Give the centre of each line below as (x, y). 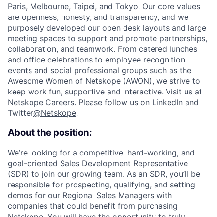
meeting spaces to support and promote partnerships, (108, 39)
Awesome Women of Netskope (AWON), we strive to (104, 81)
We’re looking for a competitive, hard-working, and (101, 152)
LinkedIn (167, 102)
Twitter (21, 113)
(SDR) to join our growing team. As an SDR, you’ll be (104, 174)
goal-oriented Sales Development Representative (98, 163)
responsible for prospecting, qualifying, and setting (101, 184)
